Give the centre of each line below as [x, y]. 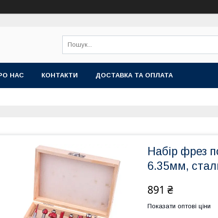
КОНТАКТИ [60, 75]
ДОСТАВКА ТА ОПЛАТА [134, 75]
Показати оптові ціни [179, 206]
